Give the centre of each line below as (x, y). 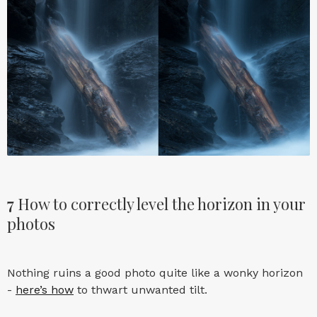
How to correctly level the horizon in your (160, 204)
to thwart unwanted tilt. (140, 290)
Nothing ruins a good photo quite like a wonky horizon (155, 273)
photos (31, 224)
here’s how (45, 290)
